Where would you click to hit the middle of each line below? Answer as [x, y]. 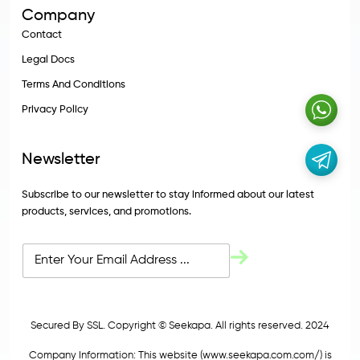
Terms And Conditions [74, 85]
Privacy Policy [55, 110]
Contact [42, 35]
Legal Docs [48, 60]
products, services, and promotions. [106, 212]
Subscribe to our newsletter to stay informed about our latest [168, 195]
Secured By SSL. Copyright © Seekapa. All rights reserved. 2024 [180, 326]
